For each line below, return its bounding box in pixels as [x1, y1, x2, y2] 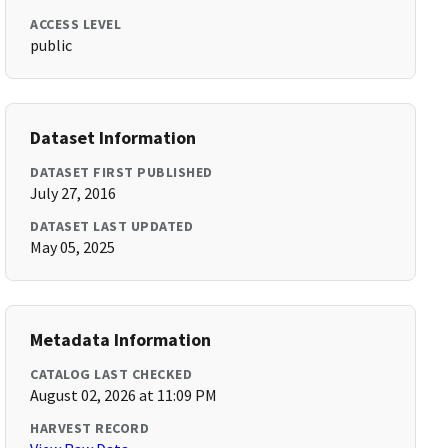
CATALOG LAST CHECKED [30, 365, 193, 383]
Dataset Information [30, 126, 197, 149]
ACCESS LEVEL [30, 15, 122, 33]
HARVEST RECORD [30, 419, 150, 437]
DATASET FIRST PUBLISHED [30, 163, 213, 181]
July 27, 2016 [30, 183, 117, 203]
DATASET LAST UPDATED [30, 217, 194, 235]
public [30, 35, 73, 55]
